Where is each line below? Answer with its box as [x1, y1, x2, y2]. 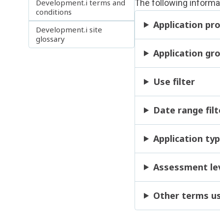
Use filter [153, 76, 195, 88]
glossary [36, 33, 65, 44]
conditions [36, 6, 72, 17]
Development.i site [36, 24, 103, 34]
